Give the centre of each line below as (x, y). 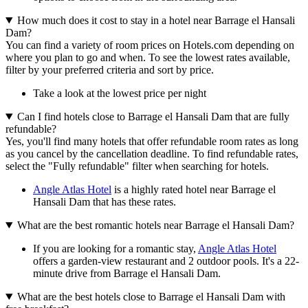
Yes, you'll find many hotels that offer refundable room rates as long (152, 142)
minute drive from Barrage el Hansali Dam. (127, 274)
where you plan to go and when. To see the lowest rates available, (148, 58)
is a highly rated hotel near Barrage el (194, 190)
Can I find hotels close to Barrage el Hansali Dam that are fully (153, 117)
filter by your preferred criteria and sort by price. (110, 70)
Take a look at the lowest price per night (120, 93)
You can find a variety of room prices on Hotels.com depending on (150, 45)
